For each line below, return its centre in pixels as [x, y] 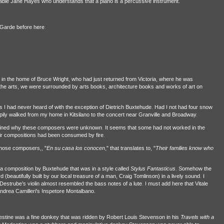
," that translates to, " [130, 148]
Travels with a [197, 217]
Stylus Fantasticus [153, 168]
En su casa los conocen [75, 148]
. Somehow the [193, 168]
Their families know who [184, 148]
